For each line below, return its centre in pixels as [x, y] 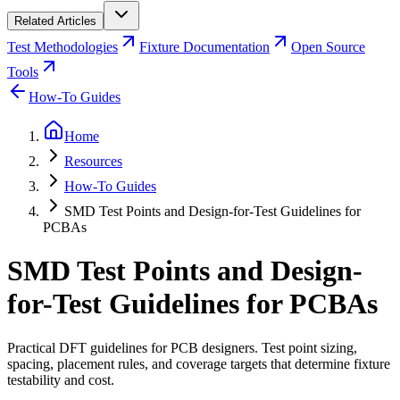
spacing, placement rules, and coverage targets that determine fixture [199, 363]
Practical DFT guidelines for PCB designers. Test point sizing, [182, 347]
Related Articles [55, 21]
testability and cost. [61, 379]
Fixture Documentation [204, 46]
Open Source [328, 46]
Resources [93, 161]
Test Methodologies [62, 46]
